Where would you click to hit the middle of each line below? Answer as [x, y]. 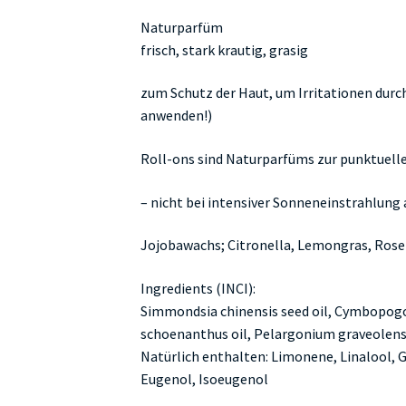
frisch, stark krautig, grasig [224, 49]
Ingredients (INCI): [198, 288]
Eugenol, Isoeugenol [204, 378]
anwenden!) [176, 116]
